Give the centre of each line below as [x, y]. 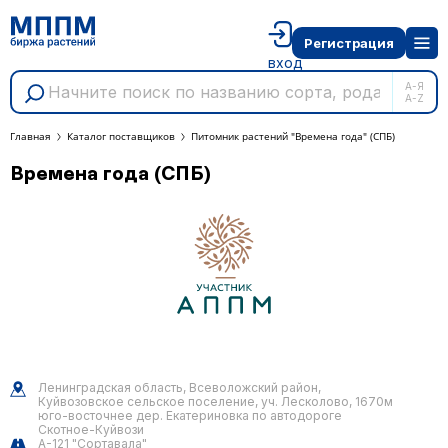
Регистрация [349, 43]
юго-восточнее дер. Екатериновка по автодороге [190, 415]
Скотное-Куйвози [91, 429]
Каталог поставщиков [121, 136]
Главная [30, 136]
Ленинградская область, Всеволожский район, [179, 387]
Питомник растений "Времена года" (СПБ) [293, 136]
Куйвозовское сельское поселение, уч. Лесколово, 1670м [215, 401]
